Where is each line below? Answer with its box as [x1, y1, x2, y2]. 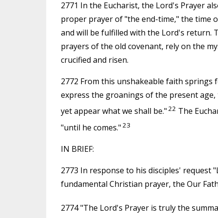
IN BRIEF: [60, 143, 94, 154]
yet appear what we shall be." [60, 106, 167, 117]
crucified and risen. [60, 54, 128, 66]
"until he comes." [60, 122, 121, 133]
